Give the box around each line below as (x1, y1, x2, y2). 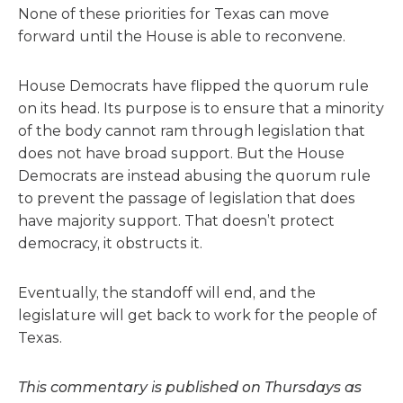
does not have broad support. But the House (18, 145, 345, 162)
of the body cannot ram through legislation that (18, 122, 365, 139)
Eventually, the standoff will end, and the (18, 284, 316, 301)
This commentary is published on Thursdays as (18, 379, 362, 396)
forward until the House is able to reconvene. (18, 28, 345, 45)
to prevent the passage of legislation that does (18, 190, 355, 207)
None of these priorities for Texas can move (18, 5, 329, 22)
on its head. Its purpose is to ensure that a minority (18, 100, 384, 117)
